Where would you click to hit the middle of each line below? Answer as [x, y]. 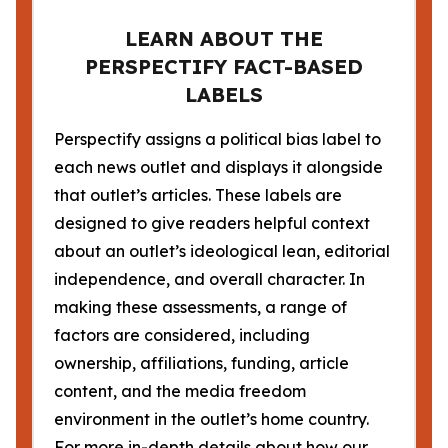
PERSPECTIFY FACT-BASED [224, 66]
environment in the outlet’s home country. [211, 419]
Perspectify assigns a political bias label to [217, 139]
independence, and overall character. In [209, 279]
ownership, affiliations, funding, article [201, 363]
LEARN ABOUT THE [224, 38]
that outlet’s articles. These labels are [198, 195]
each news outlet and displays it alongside [218, 167]
